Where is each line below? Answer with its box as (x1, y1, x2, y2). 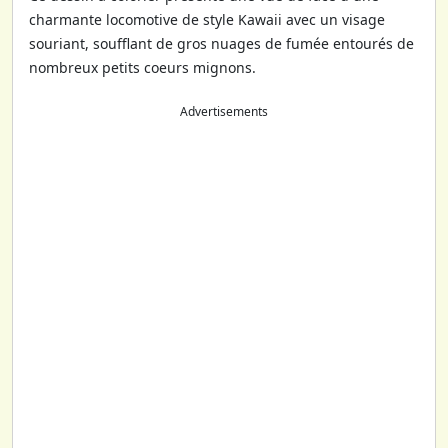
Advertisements (180, 102, 268, 120)
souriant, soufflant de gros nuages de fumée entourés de (29, 33, 414, 53)
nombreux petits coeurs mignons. (29, 57, 256, 77)
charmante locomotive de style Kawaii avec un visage (29, 9, 385, 29)
